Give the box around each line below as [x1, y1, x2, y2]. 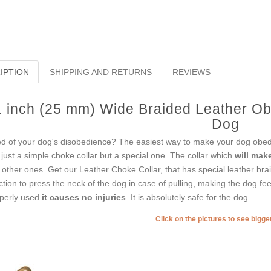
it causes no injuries [41, 192, 126, 203]
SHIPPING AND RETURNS [49, 67, 152, 77]
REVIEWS [172, 67, 211, 77]
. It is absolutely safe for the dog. [125, 192, 250, 203]
